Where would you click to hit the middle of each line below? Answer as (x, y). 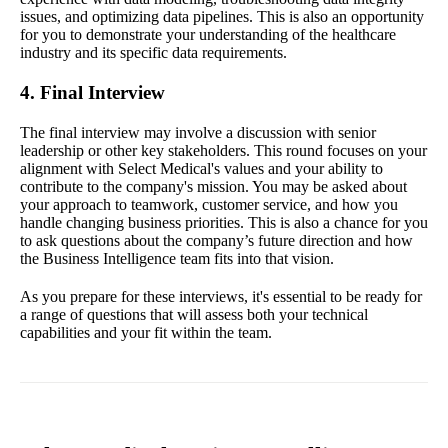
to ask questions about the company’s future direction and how (216, 241)
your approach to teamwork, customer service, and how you (209, 205)
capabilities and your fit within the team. (146, 333)
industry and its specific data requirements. (153, 53)
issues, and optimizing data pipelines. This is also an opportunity (222, 17)
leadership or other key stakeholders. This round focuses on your (223, 151)
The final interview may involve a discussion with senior (198, 133)
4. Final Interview (92, 93)
